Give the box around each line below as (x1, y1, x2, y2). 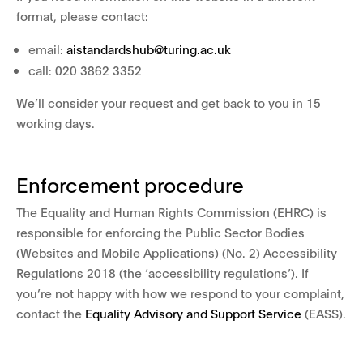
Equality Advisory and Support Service (85, 305, 301, 321)
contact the (16, 305, 85, 321)
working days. (16, 114, 95, 130)
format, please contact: (16, 7, 148, 23)
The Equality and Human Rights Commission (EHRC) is (16, 203, 327, 220)
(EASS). (301, 305, 346, 321)
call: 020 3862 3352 (28, 62, 142, 78)
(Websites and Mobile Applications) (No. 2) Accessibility (16, 244, 337, 260)
